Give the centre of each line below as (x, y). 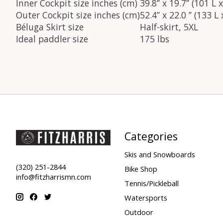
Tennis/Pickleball (151, 183)
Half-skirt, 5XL (169, 27)
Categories (151, 136)
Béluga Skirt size (50, 27)
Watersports (146, 198)
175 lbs (155, 39)
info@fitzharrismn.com (54, 176)
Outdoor (139, 212)
